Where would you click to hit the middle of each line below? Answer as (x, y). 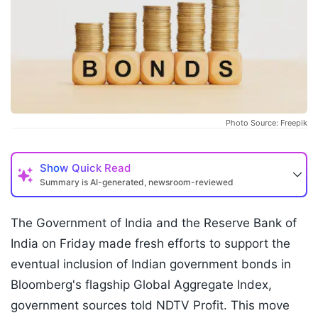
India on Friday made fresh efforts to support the (150, 244)
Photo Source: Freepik (267, 123)
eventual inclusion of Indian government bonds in (151, 264)
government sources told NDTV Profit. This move (150, 306)
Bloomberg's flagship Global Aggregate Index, (141, 285)
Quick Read (101, 168)
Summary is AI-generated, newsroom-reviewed (137, 182)
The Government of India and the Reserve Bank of (154, 223)
